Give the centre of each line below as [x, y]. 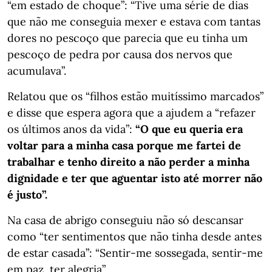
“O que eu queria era [189, 129]
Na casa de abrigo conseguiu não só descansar [125, 220]
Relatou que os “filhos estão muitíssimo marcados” [135, 96]
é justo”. [27, 194]
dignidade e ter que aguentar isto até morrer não [135, 178]
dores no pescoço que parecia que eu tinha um [127, 38]
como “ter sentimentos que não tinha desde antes [134, 236]
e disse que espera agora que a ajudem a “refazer [131, 112]
